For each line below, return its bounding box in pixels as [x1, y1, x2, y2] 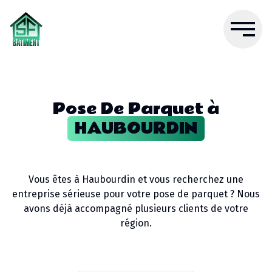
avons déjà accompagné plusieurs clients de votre [24, 203, 248, 214]
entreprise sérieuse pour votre [12, 188, 153, 200]
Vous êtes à [29, 174, 82, 185]
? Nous [228, 188, 260, 200]
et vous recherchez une [135, 174, 243, 185]
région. [120, 217, 152, 229]
